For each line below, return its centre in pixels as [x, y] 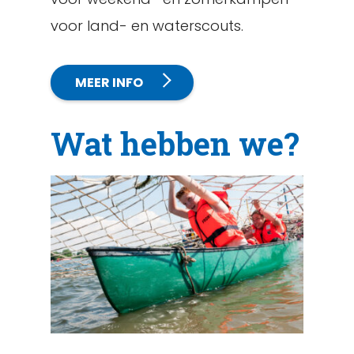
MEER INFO [109, 83]
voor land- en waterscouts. [147, 26]
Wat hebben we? [175, 143]
